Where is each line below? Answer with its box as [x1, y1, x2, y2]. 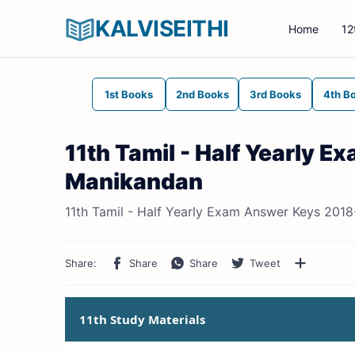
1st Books [104, 88, 153, 101]
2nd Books [175, 88, 229, 101]
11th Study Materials [79, 311, 205, 327]
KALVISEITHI [95, 15, 229, 42]
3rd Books [250, 88, 302, 101]
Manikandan [65, 168, 203, 195]
